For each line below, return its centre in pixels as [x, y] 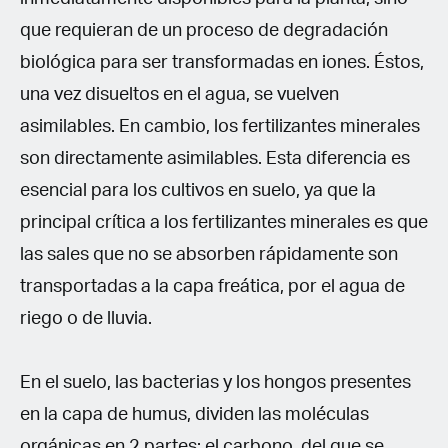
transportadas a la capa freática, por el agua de [212, 286]
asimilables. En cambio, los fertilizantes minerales [220, 126]
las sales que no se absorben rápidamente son [209, 254]
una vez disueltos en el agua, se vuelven [179, 94]
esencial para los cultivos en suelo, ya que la [198, 190]
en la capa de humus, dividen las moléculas [194, 414]
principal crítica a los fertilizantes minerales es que [224, 222]
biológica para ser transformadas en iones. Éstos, [222, 62]
